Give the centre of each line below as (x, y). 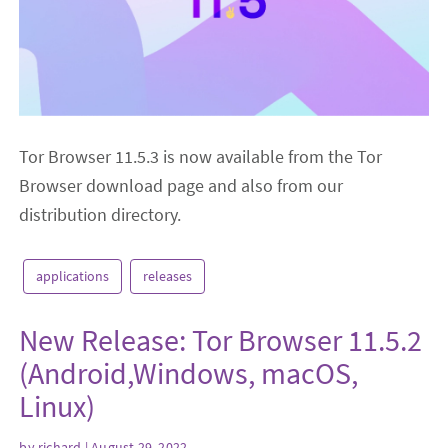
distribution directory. (100, 215)
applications (73, 276)
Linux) (57, 406)
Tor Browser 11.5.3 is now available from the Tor (201, 157)
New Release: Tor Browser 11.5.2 (221, 340)
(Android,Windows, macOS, (189, 373)
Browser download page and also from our (181, 186)
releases (168, 276)
